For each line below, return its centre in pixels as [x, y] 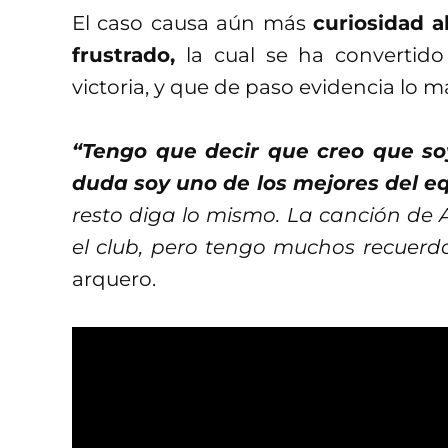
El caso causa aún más [192, 22]
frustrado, [123, 54]
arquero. [114, 278]
